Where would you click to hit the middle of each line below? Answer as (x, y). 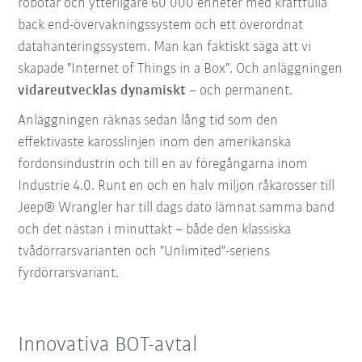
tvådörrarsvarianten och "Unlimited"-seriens (144, 251)
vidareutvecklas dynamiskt (102, 90)
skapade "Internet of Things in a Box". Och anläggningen (181, 69)
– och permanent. (240, 90)
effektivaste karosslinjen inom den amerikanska (155, 142)
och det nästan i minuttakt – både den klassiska (155, 229)
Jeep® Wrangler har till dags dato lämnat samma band (177, 208)
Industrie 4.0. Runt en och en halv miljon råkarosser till (177, 186)
